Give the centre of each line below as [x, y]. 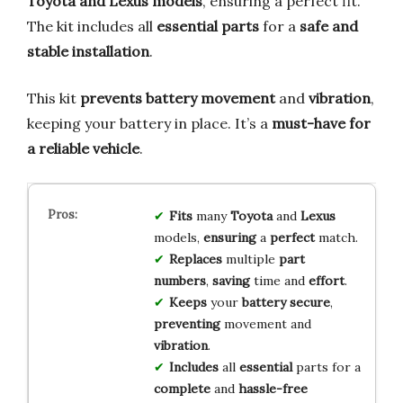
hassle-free [273, 389]
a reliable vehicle [83, 149]
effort [326, 281]
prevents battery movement [178, 99]
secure [309, 303]
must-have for [321, 124]
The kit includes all [92, 27]
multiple [250, 260]
